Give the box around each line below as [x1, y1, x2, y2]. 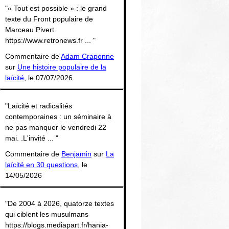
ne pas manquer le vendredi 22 [5, 123, 106, 131]
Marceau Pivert [5, 25, 54, 34]
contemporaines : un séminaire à [5, 112, 111, 121]
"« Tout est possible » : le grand [5, 4, 107, 12]
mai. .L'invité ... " [5, 133, 58, 142]
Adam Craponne [61, 52, 114, 60]
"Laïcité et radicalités [5, 101, 72, 110]
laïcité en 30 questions [5, 160, 78, 169]
